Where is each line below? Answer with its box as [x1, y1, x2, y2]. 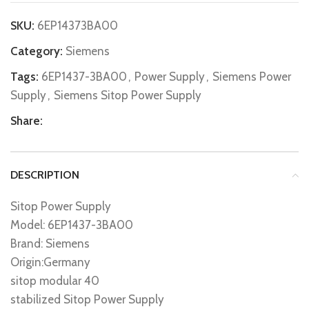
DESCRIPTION [10, 168, 79, 181]
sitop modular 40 [10, 274, 99, 288]
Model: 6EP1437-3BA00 [10, 218, 133, 232]
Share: [10, 114, 43, 128]
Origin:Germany [10, 255, 90, 269]
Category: [10, 44, 63, 58]
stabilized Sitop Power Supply [10, 292, 164, 306]
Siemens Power [212, 70, 291, 83]
